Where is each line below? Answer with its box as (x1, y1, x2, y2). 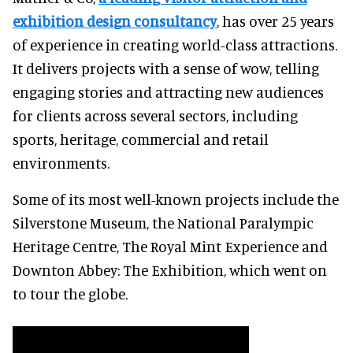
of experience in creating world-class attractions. (13, 35, 337, 54)
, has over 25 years (217, 11, 334, 30)
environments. (13, 153, 110, 172)
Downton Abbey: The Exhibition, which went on (13, 260, 327, 279)
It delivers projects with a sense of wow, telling (13, 58, 319, 77)
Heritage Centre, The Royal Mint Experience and (13, 236, 328, 255)
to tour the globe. (13, 284, 128, 303)
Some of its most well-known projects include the (13, 189, 339, 208)
